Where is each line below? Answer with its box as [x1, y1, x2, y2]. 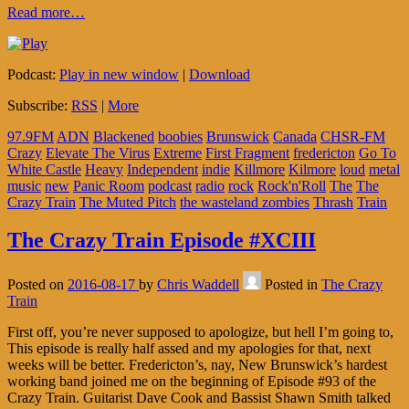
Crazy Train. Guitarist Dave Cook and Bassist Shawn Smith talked [7, 390, 391, 406]
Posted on [7, 277, 68, 293]
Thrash [313, 194, 353, 210]
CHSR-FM [320, 128, 385, 144]
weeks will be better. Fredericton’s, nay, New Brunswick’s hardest [7, 357, 387, 373]
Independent [127, 161, 198, 177]
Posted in [265, 277, 321, 293]
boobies [158, 128, 203, 144]
